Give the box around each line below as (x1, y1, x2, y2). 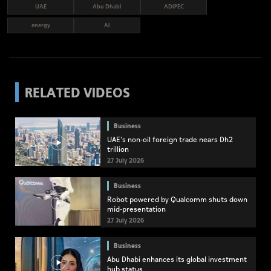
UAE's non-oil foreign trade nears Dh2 (107, 134, 233, 146)
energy (31, 21, 50, 30)
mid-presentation (107, 204, 166, 216)
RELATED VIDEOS (25, 83, 130, 102)
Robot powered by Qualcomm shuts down (107, 194, 247, 206)
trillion (107, 144, 129, 156)
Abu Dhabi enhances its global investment (107, 254, 247, 266)
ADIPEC (163, 2, 184, 11)
